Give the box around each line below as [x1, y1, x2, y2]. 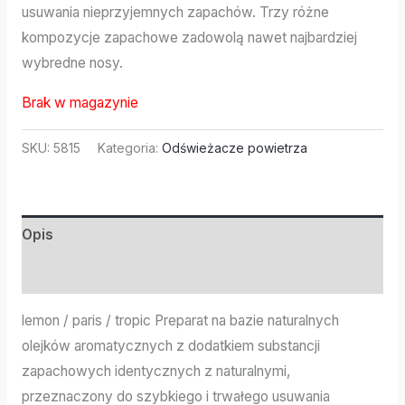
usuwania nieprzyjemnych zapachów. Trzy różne [21, 4, 329, 22]
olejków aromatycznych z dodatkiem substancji [21, 336, 320, 354]
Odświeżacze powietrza [161, 140, 307, 155]
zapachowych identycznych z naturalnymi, [21, 362, 290, 380]
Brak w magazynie [21, 93, 138, 111]
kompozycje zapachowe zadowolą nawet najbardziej [21, 29, 357, 47]
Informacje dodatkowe [21, 265, 179, 283]
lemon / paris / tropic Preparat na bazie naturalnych [21, 311, 339, 329]
